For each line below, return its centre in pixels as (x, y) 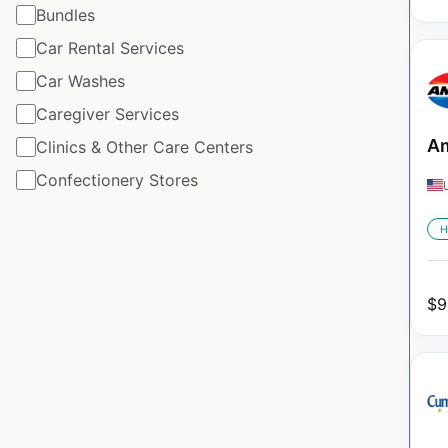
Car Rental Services (110, 47)
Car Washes (80, 80)
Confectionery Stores (117, 179)
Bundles (65, 14)
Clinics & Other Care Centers (144, 146)
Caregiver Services (107, 113)
